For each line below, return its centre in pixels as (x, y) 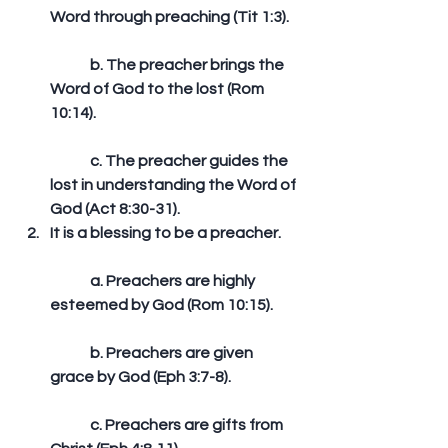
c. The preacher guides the (70, 161)
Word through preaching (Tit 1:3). (169, 17)
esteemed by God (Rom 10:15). (161, 305)
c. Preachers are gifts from (70, 425)
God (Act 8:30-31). (118, 209)
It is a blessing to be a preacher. (165, 233)
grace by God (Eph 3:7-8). (140, 377)
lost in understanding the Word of (174, 185)
